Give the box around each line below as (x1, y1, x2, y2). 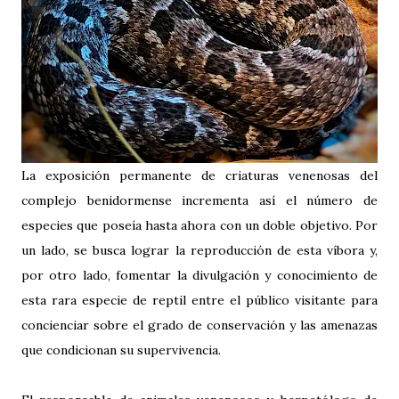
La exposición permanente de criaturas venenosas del (21, 167, 378, 184)
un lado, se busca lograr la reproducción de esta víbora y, (21, 242, 378, 259)
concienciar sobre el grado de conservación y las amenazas (21, 317, 378, 334)
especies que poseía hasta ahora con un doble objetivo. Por (21, 217, 378, 234)
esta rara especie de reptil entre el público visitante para (21, 292, 378, 309)
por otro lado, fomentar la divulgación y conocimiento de (21, 267, 378, 284)
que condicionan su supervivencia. (21, 342, 221, 359)
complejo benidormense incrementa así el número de (21, 192, 378, 209)
